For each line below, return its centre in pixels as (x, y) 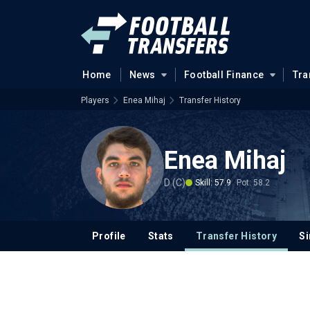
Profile (109, 236)
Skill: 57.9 (213, 182)
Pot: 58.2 (253, 182)
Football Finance (224, 75)
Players (95, 100)
